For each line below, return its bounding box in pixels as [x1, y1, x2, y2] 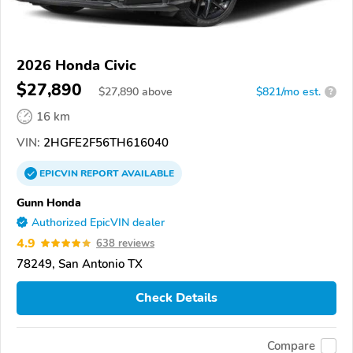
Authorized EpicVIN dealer [32, 214, 165, 230]
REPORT [80, 166, 119, 180]
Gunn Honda [17, 194, 81, 210]
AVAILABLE [119, 166, 174, 180]
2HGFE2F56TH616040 [40, 134, 169, 150]
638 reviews [96, 236, 154, 251]
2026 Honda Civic [17, 55, 136, 75]
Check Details [136, 289, 217, 307]
